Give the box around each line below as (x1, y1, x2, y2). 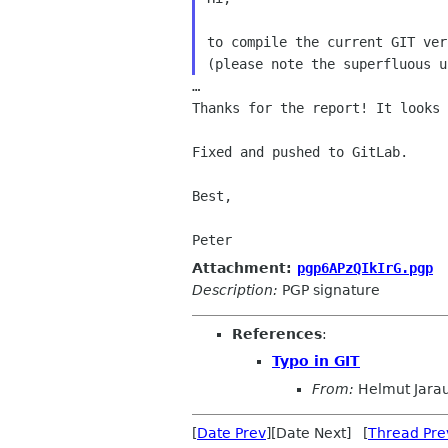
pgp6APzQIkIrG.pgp (297, 259, 433, 276)
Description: (192, 281, 278, 298)
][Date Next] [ (266, 424, 368, 441)
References (232, 325, 322, 342)
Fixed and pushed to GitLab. (192, 144, 408, 160)
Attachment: (192, 259, 297, 276)
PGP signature (278, 281, 380, 298)
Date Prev (197, 424, 266, 441)
